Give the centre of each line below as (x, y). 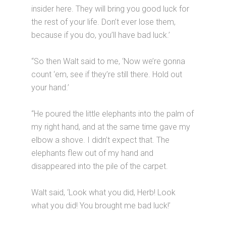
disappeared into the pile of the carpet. (100, 166)
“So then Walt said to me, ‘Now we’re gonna (108, 61)
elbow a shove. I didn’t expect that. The (101, 140)
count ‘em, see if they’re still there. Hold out (107, 74)
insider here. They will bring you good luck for (110, 9)
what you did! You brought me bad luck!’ (101, 206)
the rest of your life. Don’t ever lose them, (104, 22)
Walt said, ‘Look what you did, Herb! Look (104, 192)
